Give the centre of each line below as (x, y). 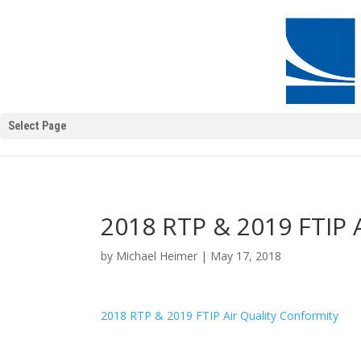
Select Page (37, 126)
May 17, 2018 (246, 256)
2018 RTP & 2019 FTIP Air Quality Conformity (220, 315)
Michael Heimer (157, 256)
